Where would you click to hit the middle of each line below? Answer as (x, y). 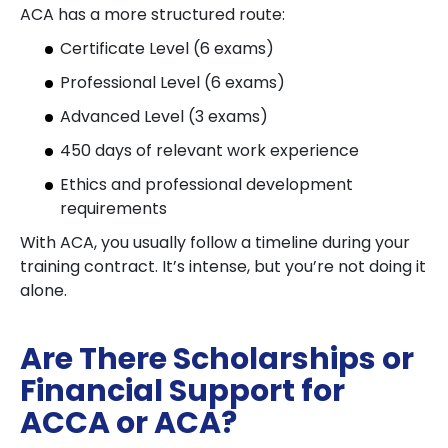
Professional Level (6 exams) (172, 82)
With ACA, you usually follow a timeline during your (215, 242)
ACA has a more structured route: (152, 14)
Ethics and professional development (206, 184)
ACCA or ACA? (128, 423)
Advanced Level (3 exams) (164, 116)
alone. (43, 290)
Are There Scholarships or (217, 359)
